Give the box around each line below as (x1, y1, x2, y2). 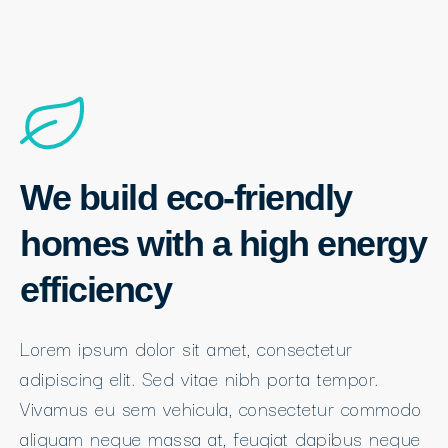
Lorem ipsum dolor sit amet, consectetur (20, 332, 353, 363)
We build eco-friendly (20, 176, 352, 218)
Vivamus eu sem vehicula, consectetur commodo (20, 392, 421, 423)
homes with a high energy (20, 222, 426, 264)
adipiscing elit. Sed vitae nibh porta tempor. (20, 362, 379, 393)
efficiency (20, 268, 171, 310)
